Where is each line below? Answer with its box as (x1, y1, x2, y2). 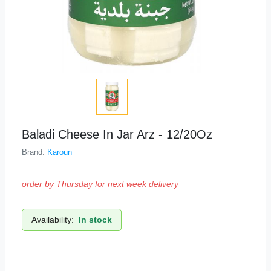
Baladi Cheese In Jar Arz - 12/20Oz (22, 127, 212, 141)
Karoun (47, 147, 72, 157)
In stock (79, 214, 112, 224)
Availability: (31, 214, 74, 224)
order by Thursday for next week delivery (22, 178, 181, 189)
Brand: (22, 147, 47, 157)
